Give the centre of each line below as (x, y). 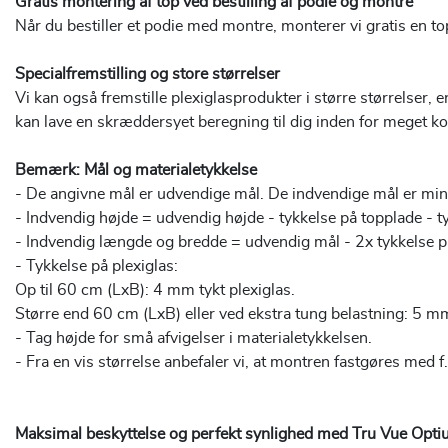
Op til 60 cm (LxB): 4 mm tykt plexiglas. (155, 290)
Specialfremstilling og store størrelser (147, 74)
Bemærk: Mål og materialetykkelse (136, 170)
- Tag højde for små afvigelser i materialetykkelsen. (193, 338)
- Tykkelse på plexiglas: (96, 266)
